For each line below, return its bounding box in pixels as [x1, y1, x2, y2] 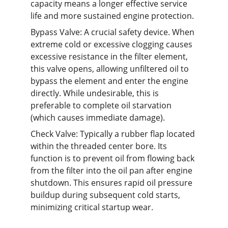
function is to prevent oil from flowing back [31, 153, 196, 164]
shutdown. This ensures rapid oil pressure [31, 177, 194, 188]
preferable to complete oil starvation [31, 100, 174, 111]
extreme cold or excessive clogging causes [31, 39, 194, 50]
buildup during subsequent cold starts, [31, 189, 182, 201]
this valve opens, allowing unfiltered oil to [31, 63, 191, 74]
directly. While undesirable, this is [31, 88, 161, 99]
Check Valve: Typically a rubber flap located [31, 128, 197, 139]
